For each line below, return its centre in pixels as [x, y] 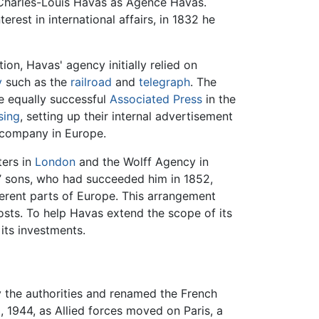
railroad [91, 82]
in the [219, 99]
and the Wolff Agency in [142, 161]
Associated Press [156, 99]
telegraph [164, 82]
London [55, 161]
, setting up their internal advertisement [126, 116]
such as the [36, 82]
